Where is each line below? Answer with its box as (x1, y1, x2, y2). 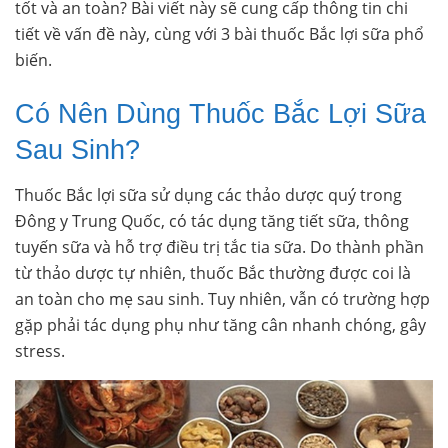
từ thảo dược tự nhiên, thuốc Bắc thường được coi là (15, 261, 411, 284)
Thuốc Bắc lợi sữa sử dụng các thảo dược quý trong (15, 183, 402, 206)
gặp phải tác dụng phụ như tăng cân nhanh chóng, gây (15, 313, 426, 336)
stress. (15, 339, 65, 362)
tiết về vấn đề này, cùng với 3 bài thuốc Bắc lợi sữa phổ (15, 23, 424, 46)
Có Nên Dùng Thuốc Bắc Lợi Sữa (15, 98, 426, 130)
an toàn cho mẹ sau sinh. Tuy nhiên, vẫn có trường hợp (15, 287, 430, 310)
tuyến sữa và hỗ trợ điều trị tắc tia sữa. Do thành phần (15, 235, 424, 258)
